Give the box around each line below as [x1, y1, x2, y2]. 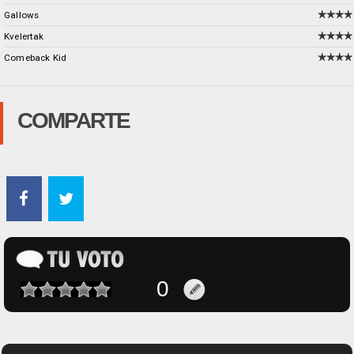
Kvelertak [4, 31, 44, 42]
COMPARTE [17, 108, 130, 133]
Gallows [4, 9, 40, 21]
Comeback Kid [4, 52, 67, 63]
